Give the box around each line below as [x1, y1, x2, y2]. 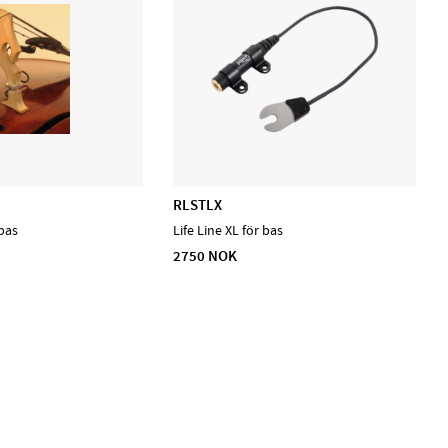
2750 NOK [173, 246, 238, 267]
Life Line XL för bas [173, 222, 284, 240]
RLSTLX [173, 194, 223, 215]
